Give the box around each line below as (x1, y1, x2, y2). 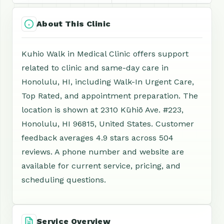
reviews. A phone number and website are (21, 147, 184, 156)
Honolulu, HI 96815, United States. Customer (21, 119, 194, 128)
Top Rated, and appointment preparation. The (21, 91, 198, 100)
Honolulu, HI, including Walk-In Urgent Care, (21, 77, 194, 86)
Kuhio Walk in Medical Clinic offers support (21, 49, 188, 58)
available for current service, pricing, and (21, 161, 180, 170)
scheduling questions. (21, 175, 106, 184)
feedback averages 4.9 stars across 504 (21, 133, 173, 142)
